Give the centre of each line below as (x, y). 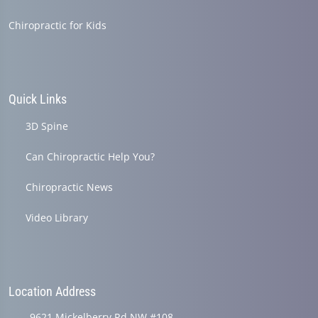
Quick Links (38, 99)
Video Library (57, 218)
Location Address (52, 292)
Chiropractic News (69, 187)
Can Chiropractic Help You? (90, 157)
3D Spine (47, 126)
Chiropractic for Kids (57, 26)
